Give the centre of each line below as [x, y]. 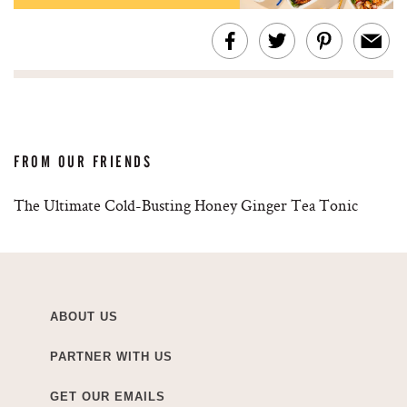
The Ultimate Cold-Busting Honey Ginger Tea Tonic [186, 205]
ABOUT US [84, 317]
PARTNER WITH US [111, 357]
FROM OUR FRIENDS [83, 162]
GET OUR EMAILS [108, 397]
